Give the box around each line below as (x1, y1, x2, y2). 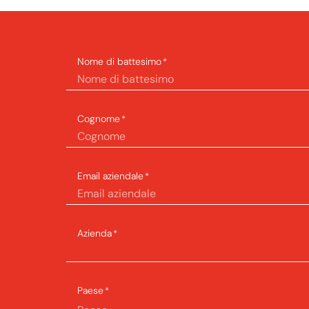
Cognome (77, 112, 120, 126)
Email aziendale (77, 170, 143, 183)
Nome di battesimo (77, 55, 161, 68)
